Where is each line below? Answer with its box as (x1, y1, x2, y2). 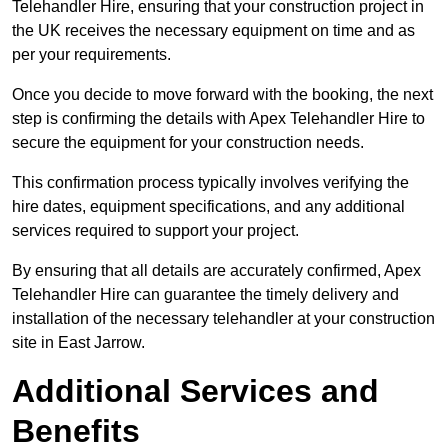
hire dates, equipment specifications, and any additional (12, 198, 405, 216)
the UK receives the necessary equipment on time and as (12, 22, 415, 40)
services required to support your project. (12, 222, 299, 240)
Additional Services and (12, 373, 379, 410)
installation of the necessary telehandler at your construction (12, 310, 435, 328)
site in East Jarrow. (12, 334, 145, 352)
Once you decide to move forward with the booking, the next (12, 86, 433, 104)
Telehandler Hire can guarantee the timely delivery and (12, 286, 399, 304)
